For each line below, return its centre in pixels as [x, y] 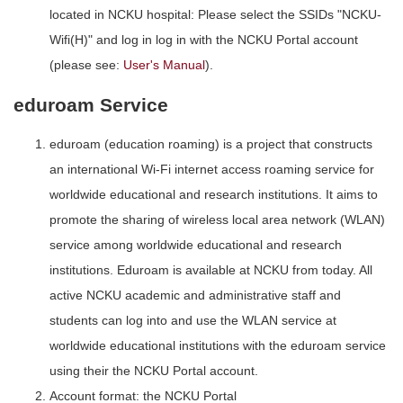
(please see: [86, 65]
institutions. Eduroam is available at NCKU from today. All [211, 270]
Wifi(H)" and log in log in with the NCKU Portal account [204, 40]
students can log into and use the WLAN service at [193, 321]
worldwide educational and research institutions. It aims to [214, 195]
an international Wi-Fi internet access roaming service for [212, 170]
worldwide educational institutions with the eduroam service [218, 346]
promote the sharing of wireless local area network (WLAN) [217, 220]
